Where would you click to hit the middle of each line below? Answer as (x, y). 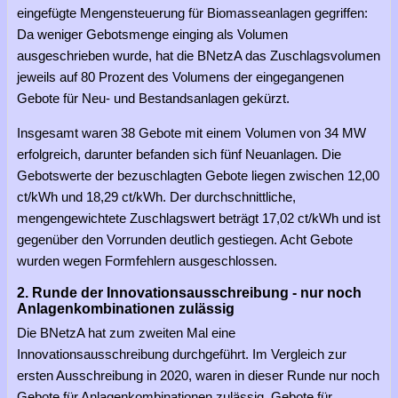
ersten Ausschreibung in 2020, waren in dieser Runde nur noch (198, 375)
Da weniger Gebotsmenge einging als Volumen (152, 34)
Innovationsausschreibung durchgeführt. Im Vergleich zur (182, 354)
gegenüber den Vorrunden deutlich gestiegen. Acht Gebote (185, 239)
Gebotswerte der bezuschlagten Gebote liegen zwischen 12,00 (198, 175)
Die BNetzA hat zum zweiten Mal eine (126, 332)
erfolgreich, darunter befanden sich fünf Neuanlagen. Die (179, 154)
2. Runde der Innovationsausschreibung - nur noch (189, 292)
